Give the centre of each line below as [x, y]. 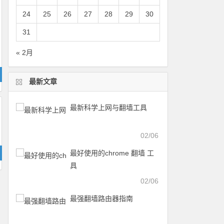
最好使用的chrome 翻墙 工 [112, 153]
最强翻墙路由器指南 [101, 198]
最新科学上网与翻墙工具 [108, 107]
